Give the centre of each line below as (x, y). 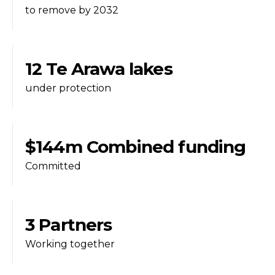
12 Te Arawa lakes (99, 68)
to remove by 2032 (72, 10)
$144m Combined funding (136, 146)
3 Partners (69, 224)
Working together (70, 244)
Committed (53, 166)
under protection (68, 88)
